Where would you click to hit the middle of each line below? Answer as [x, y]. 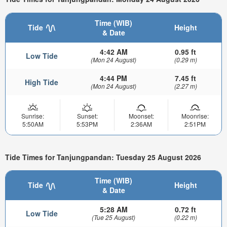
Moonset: [141, 116]
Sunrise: [33, 116]
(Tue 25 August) [113, 217]
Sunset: [87, 116]
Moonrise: [195, 116]
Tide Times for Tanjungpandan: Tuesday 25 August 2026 [103, 157]
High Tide [42, 82]
